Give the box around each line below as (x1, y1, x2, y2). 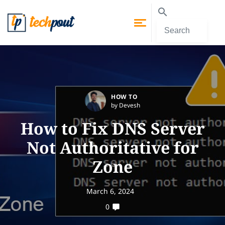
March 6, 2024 (86, 186, 134, 196)
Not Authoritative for (26, 137, 199, 158)
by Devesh (111, 101, 140, 109)
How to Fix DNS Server (20, 118, 205, 139)
